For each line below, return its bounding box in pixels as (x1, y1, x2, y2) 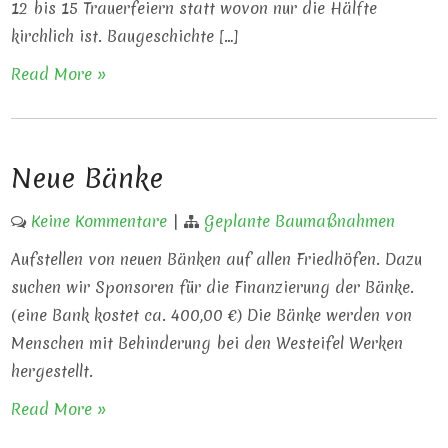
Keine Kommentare (31, 210, 168, 233)
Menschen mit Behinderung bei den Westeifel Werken (11, 332, 404, 355)
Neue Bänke (11, 159, 164, 198)
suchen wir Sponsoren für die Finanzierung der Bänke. (11, 276, 415, 299)
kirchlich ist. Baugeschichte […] (11, 25, 240, 48)
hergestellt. (11, 360, 94, 383)
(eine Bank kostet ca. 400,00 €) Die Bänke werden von (11, 304, 413, 327)
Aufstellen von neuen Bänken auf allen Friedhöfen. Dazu (11, 248, 423, 271)
